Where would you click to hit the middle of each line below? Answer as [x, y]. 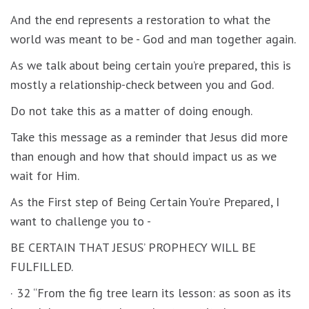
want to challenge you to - [81, 221]
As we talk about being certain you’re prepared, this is [151, 65]
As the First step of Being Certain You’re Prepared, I [145, 201]
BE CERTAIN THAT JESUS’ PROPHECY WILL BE [133, 247]
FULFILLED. [42, 266]
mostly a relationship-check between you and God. [142, 84]
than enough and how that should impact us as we [143, 156]
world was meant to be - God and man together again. [153, 39]
